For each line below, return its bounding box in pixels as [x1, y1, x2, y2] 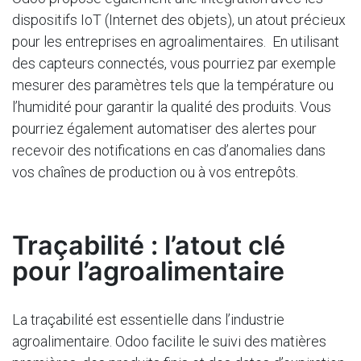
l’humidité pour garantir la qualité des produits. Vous [12, 98, 331, 115]
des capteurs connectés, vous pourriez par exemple [12, 55, 336, 72]
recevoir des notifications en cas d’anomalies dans [12, 142, 326, 159]
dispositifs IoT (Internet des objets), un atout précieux [12, 11, 346, 28]
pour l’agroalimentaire [12, 255, 291, 287]
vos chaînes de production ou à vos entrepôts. [12, 164, 301, 180]
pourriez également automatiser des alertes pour [12, 120, 317, 137]
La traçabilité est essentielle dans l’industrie [12, 311, 284, 328]
